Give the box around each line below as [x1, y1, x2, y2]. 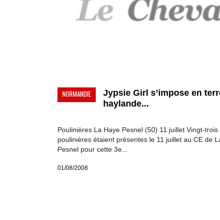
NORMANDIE [62, 89, 91, 99]
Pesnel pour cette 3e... [57, 145, 128, 154]
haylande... [103, 99, 149, 109]
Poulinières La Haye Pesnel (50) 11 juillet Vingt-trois [57, 126, 218, 134]
